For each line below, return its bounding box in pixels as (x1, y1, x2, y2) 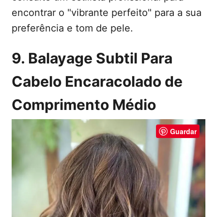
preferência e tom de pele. (12, 22, 133, 34)
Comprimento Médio (12, 95, 156, 113)
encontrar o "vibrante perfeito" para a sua (12, 6, 201, 18)
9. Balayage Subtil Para (12, 49, 172, 67)
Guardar (170, 126, 197, 136)
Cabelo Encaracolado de (12, 72, 183, 90)
